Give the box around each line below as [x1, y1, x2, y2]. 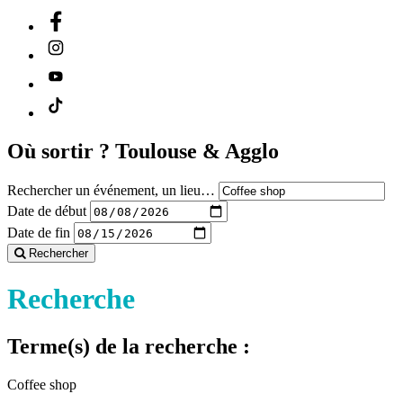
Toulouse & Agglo [115, 139, 279, 164]
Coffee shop [7, 376, 76, 392]
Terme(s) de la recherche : [7, 335, 250, 359]
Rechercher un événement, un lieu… [7, 183, 215, 199]
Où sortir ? [7, 139, 115, 164]
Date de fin [7, 224, 70, 240]
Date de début [7, 202, 86, 219]
